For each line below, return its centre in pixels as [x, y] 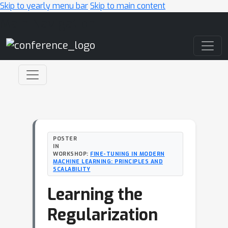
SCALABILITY [72, 169]
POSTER [65, 138]
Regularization [103, 215]
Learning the [95, 194]
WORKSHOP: [72, 154]
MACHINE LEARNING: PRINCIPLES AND [108, 161]
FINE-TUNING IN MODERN [127, 154]
